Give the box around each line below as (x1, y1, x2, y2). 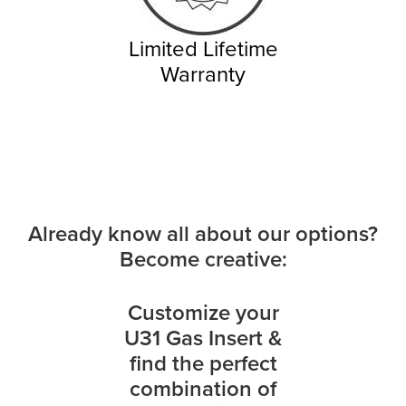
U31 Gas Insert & (124, 322, 282, 354)
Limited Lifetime (128, 33, 278, 64)
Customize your (127, 296, 279, 329)
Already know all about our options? (28, 217, 378, 250)
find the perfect (129, 347, 277, 380)
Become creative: (119, 243, 287, 275)
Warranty (160, 58, 246, 90)
